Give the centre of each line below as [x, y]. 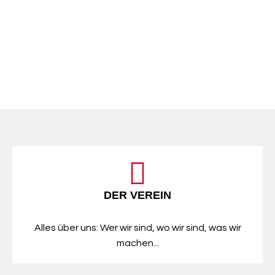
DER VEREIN [137, 195]
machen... [137, 243]
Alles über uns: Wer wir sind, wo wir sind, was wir [137, 228]
